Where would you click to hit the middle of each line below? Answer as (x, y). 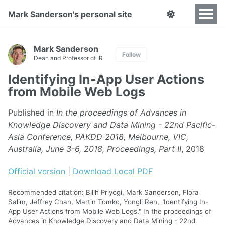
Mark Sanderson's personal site (70, 14)
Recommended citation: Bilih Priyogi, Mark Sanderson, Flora (103, 192)
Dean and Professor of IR (68, 58)
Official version (37, 171)
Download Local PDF (113, 171)
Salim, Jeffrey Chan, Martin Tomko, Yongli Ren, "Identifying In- (108, 202)
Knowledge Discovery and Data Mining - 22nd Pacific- (112, 125)
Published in (32, 113)
